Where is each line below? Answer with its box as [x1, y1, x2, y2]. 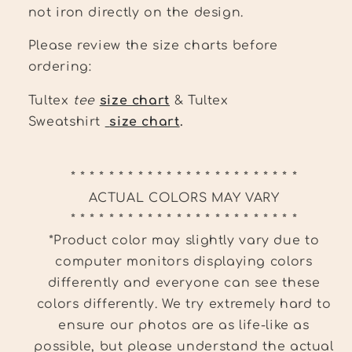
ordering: [27, 60, 101, 75]
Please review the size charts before [27, 38, 278, 53]
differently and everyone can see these [47, 275, 321, 290]
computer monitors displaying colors [55, 254, 313, 269]
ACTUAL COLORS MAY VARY [88, 190, 280, 205]
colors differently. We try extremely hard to [36, 296, 332, 311]
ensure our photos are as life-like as [58, 317, 310, 332]
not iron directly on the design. [27, 5, 244, 20]
